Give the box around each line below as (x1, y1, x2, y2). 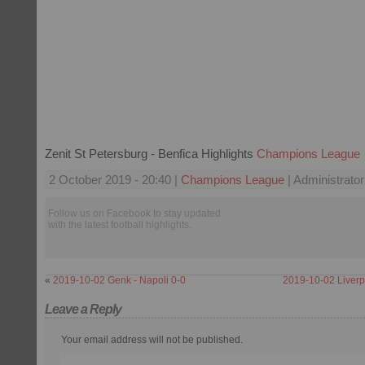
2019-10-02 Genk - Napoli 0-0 (53, 275, 186, 286)
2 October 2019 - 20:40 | (49, 173, 181, 187)
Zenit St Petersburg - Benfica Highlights (45, 147, 257, 161)
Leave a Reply (45, 302, 121, 316)
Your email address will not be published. (61, 334, 243, 345)
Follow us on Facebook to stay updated (48, 208, 221, 219)
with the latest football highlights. (48, 219, 191, 231)
